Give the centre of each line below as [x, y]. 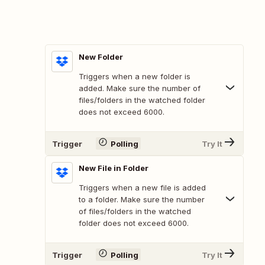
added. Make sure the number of [140, 88]
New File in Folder [114, 168]
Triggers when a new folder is [135, 77]
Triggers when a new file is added [142, 188]
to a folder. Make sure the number [142, 200]
